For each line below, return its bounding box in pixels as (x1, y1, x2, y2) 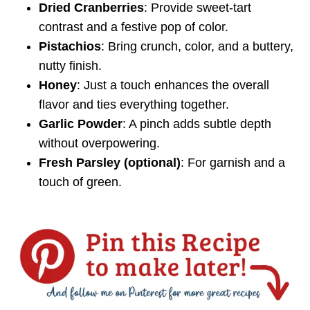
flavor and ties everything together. (39, 97, 229, 111)
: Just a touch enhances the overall (77, 77, 269, 92)
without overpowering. (39, 136, 160, 150)
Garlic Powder (39, 116, 122, 131)
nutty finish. (39, 58, 102, 73)
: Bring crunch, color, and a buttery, (101, 39, 293, 53)
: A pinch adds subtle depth (122, 116, 271, 131)
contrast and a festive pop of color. (39, 19, 228, 34)
